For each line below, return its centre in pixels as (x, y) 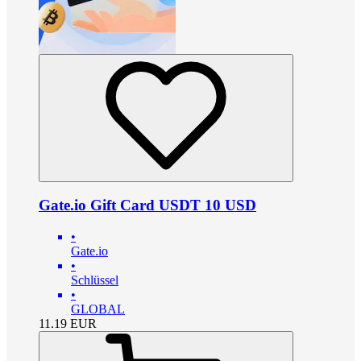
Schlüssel (95, 280)
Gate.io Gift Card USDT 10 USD (147, 205)
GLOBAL (98, 309)
